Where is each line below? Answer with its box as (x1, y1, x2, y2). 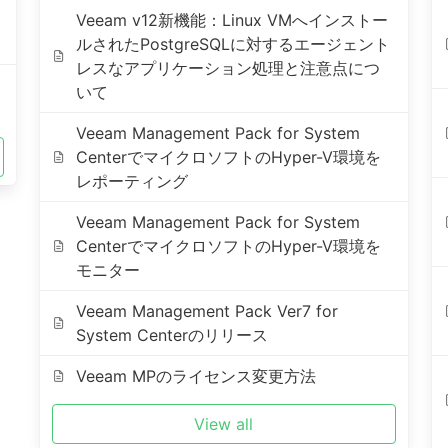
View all (194, 414, 254, 434)
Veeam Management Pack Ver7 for (76, 301, 339, 321)
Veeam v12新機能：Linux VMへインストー (76, 10, 389, 30)
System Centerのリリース (76, 325, 269, 345)
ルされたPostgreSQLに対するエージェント (76, 34, 391, 54)
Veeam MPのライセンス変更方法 (76, 366, 317, 386)
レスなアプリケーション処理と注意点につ (76, 58, 381, 78)
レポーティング (76, 171, 189, 191)
